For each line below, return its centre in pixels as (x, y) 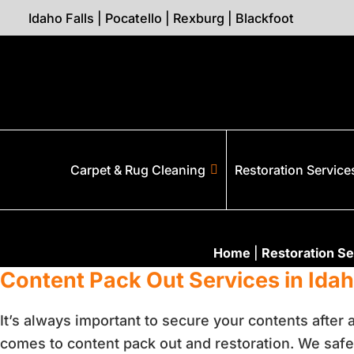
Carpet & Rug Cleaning (138, 170)
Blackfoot (265, 18)
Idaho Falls (61, 18)
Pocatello (134, 18)
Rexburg (199, 18)
